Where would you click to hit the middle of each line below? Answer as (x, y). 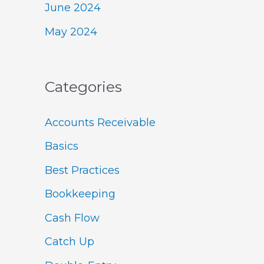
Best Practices (82, 170)
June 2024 (73, 8)
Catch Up (70, 242)
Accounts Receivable (100, 122)
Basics (62, 146)
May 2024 (71, 32)
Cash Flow (72, 218)
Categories (83, 87)
